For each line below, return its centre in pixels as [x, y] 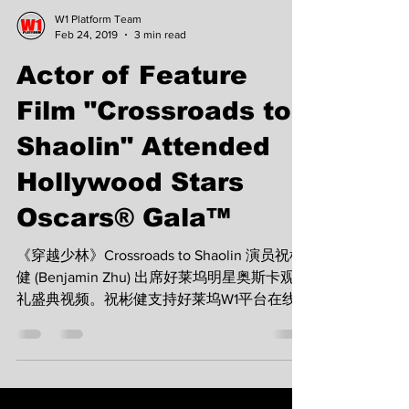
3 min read [160, 84]
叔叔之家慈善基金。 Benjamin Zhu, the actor [160, 392]
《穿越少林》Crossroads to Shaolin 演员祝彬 [160, 304]
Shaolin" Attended [143, 196]
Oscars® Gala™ [124, 267]
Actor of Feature [132, 125]
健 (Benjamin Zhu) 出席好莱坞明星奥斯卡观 [156, 326]
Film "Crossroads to [154, 160]
